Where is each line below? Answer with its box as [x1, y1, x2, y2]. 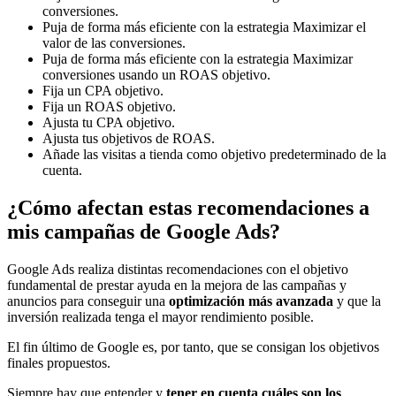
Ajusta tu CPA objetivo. [42, 114, 175, 130]
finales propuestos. [7, 354, 110, 370]
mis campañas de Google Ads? [7, 219, 280, 243]
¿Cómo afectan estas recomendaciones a [7, 195, 369, 219]
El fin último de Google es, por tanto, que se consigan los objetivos [7, 339, 379, 354]
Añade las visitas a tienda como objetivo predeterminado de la [42, 146, 386, 162]
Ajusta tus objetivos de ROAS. [42, 130, 215, 146]
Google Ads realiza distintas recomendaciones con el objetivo [7, 261, 348, 277]
